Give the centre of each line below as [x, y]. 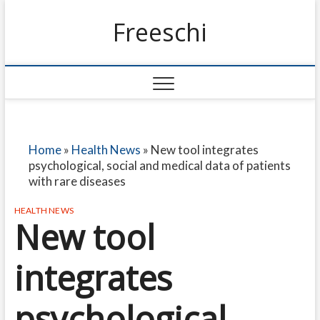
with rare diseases [77, 181]
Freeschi [160, 32]
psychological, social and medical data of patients [159, 165]
